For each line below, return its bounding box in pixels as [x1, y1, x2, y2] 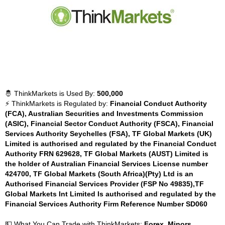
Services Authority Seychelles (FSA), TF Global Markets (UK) [5, 130, 212, 138]
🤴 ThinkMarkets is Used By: [5, 89, 97, 97]
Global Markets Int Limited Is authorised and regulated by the [5, 190, 216, 198]
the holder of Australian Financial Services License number [5, 160, 208, 168]
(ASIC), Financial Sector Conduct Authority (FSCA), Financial [5, 120, 213, 128]
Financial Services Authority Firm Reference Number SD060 [5, 200, 207, 208]
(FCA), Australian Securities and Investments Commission [5, 109, 203, 118]
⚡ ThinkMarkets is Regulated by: [5, 99, 110, 107]
